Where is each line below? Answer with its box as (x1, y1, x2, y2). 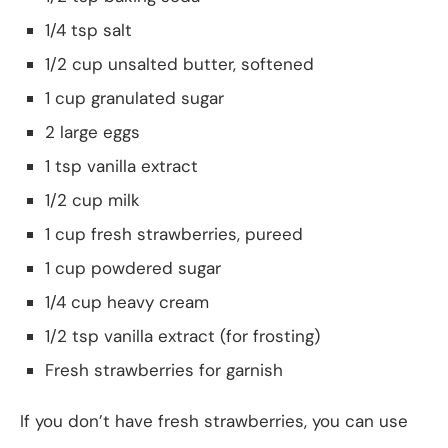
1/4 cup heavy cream (45, 290, 209, 313)
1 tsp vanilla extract (45, 154, 198, 177)
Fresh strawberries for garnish (45, 358, 283, 381)
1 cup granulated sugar (45, 86, 224, 109)
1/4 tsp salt (45, 18, 132, 41)
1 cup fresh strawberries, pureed (45, 222, 303, 245)
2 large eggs (45, 120, 140, 143)
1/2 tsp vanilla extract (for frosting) (45, 324, 320, 347)
